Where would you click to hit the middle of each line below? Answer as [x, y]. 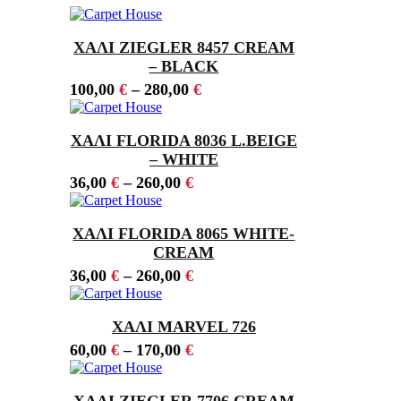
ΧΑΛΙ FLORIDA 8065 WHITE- [184, 233]
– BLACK [184, 66]
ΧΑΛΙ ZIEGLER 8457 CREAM [183, 47]
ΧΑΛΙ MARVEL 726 [183, 326]
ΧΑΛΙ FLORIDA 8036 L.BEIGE [183, 140]
